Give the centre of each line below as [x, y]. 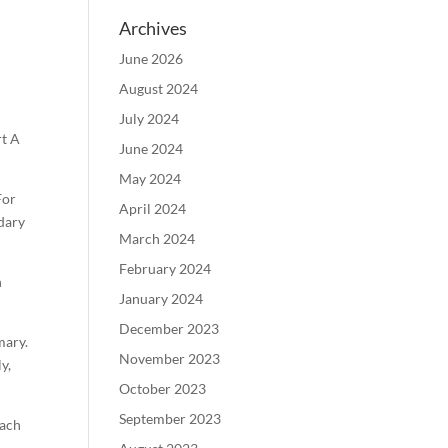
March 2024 [157, 238]
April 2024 [153, 208]
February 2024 [165, 268]
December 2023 [169, 328]
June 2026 [151, 58]
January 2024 [161, 298]
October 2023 [163, 388]
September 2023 [170, 418]
